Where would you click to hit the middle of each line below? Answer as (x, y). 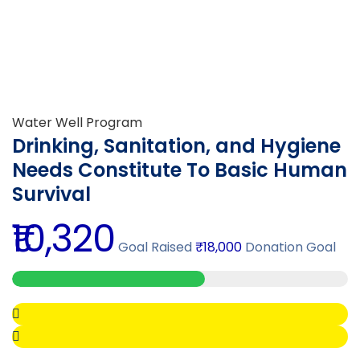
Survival (51, 194)
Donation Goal (289, 247)
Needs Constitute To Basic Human (180, 170)
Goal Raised (153, 247)
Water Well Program (77, 122)
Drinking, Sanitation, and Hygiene (176, 145)
